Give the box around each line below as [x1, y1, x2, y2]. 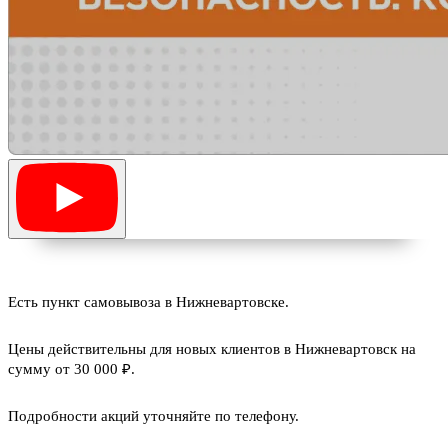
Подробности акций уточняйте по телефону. [8, 408, 299, 424]
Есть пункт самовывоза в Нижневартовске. [8, 294, 289, 310]
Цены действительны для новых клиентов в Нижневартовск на [8, 341, 416, 357]
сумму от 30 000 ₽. [8, 361, 135, 377]
